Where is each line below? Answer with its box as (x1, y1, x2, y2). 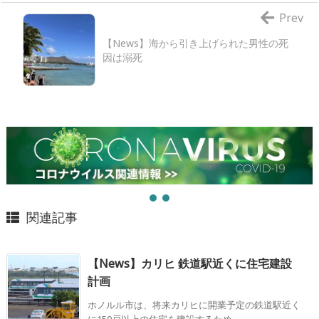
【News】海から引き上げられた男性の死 (103, 36, 288, 51)
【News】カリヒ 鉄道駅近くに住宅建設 (88, 256, 292, 272)
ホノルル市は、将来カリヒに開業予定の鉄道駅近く (88, 298, 300, 312)
